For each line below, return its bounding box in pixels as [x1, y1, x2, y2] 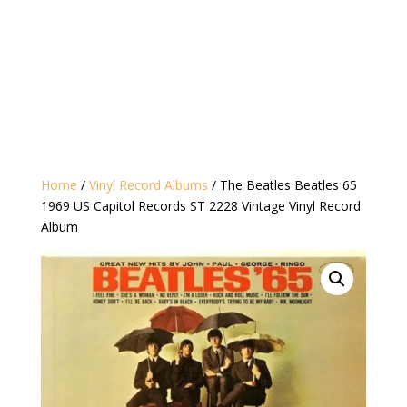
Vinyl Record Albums [88, 176, 208, 194]
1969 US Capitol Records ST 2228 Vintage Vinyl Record [40, 197, 361, 215]
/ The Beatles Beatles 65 [207, 176, 357, 194]
